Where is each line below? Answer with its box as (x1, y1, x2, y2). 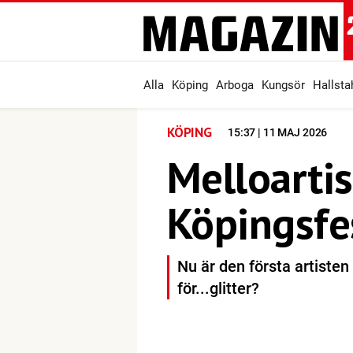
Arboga (216, 78, 254, 92)
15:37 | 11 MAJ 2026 (227, 126, 328, 139)
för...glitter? (177, 279, 259, 298)
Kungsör (262, 78, 305, 92)
